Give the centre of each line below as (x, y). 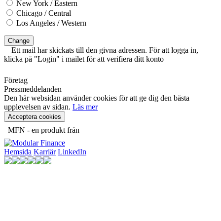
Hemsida (18, 151)
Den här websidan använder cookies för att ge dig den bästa (97, 98)
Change (19, 40)
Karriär (45, 151)
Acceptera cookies (35, 116)
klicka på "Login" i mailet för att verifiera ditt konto (84, 59)
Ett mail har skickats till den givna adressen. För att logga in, (105, 50)
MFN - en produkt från (44, 130)
